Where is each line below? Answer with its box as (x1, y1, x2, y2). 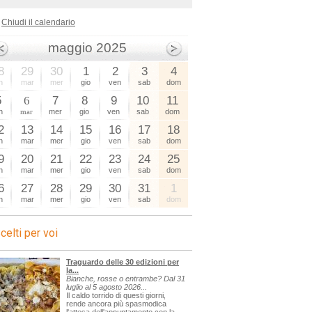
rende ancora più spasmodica (66, 299, 166, 308)
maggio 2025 (48, 40, 127, 55)
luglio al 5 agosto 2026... (66, 283, 147, 291)
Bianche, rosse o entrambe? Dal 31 (66, 274, 185, 283)
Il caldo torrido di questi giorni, (66, 291, 166, 299)
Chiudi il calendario (1, 17, 75, 27)
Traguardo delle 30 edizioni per (66, 258, 179, 266)
